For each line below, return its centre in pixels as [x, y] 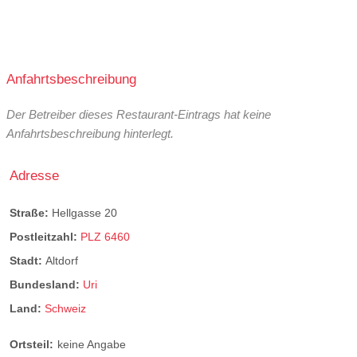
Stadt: [27, 261]
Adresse [34, 176]
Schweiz [65, 309]
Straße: [31, 212]
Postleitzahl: [45, 236]
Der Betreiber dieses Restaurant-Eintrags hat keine [139, 115]
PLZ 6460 [105, 236]
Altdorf [62, 261]
